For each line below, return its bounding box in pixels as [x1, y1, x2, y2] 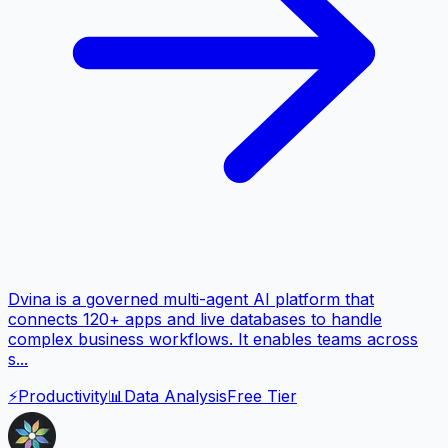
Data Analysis [124, 386, 227, 407]
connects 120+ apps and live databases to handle [8, 309, 382, 330]
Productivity [18, 386, 108, 407]
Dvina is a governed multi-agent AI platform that [8, 289, 374, 310]
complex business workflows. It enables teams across [8, 329, 418, 350]
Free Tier [227, 386, 297, 407]
